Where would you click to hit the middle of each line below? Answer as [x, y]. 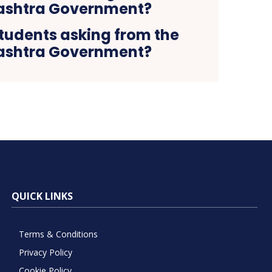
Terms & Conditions [58, 234]
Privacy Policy [45, 252]
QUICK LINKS [42, 196]
